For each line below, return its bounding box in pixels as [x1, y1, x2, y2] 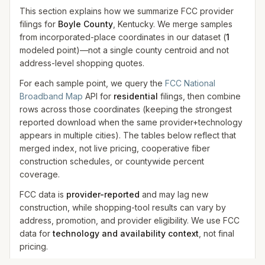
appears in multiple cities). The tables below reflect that [20, 130, 236, 140]
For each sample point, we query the [20, 78, 165, 88]
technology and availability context [53, 228, 199, 238]
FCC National [165, 78, 215, 88]
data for [20, 228, 53, 238]
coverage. [20, 169, 60, 179]
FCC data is [20, 189, 66, 199]
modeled [20, 45, 54, 55]
